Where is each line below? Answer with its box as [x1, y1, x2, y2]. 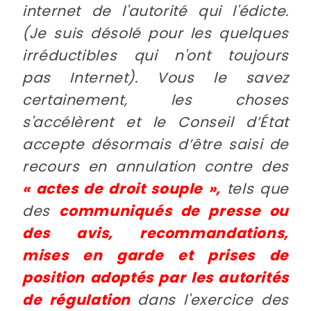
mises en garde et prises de [22, 245, 289, 266]
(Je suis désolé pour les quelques [22, 23, 289, 44]
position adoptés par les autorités [22, 267, 289, 288]
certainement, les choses [22, 90, 289, 110]
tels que [226, 178, 289, 199]
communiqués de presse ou [59, 201, 289, 221]
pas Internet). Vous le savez [22, 67, 289, 88]
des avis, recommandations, [22, 223, 289, 244]
